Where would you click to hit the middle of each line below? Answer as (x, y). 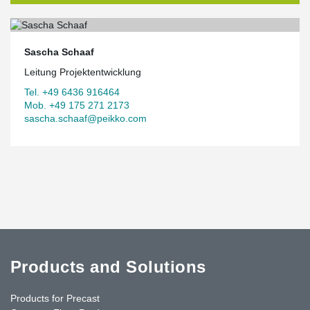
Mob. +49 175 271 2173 (77, 105)
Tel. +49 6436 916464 (72, 92)
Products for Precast (55, 298)
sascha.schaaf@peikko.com (85, 118)
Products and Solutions (108, 266)
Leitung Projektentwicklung (83, 72)
